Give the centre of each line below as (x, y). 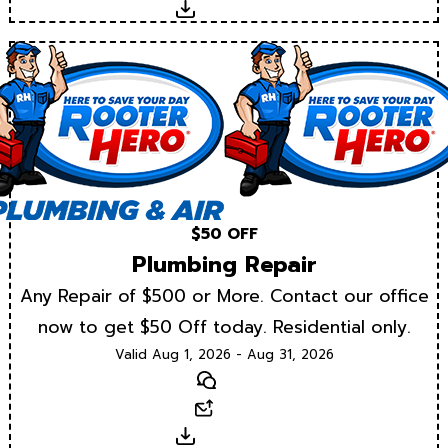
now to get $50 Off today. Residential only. (224, 326)
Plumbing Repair (224, 264)
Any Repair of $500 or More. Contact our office (224, 295)
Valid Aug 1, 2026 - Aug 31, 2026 (224, 354)
